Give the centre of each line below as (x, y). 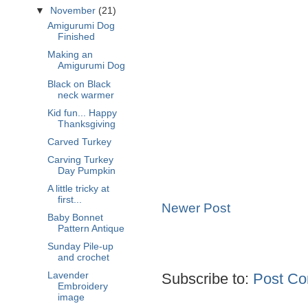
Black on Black (79, 84)
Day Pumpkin (86, 170)
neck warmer (86, 95)
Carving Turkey (80, 159)
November (75, 10)
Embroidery (82, 287)
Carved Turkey (79, 142)
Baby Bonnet (75, 218)
